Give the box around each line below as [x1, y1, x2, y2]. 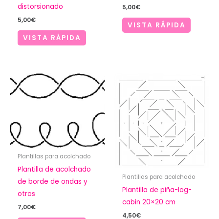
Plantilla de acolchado [18, 164, 91, 174]
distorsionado [18, 2, 64, 12]
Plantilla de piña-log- [122, 185, 192, 195]
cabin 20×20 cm [122, 197, 176, 207]
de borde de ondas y [18, 176, 88, 186]
